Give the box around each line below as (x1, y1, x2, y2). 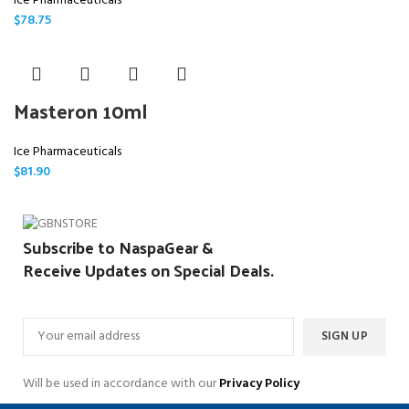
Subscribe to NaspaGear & (23, 231, 213, 262)
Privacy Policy (219, 372, 299, 394)
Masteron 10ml (14, 92, 147, 129)
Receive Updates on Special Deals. (23, 254, 274, 285)
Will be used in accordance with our (23, 372, 219, 394)
